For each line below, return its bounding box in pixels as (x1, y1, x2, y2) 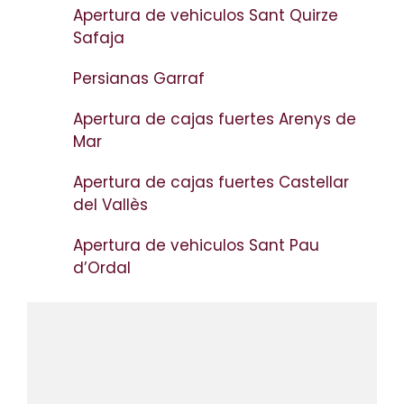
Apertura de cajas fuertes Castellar (73, 170, 349, 193)
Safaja (73, 26, 129, 49)
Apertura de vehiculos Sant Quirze (73, 4, 338, 26)
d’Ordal (73, 256, 135, 279)
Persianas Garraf (73, 67, 209, 89)
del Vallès (73, 193, 152, 216)
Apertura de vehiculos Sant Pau (73, 234, 319, 256)
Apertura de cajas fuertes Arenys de (73, 107, 356, 130)
